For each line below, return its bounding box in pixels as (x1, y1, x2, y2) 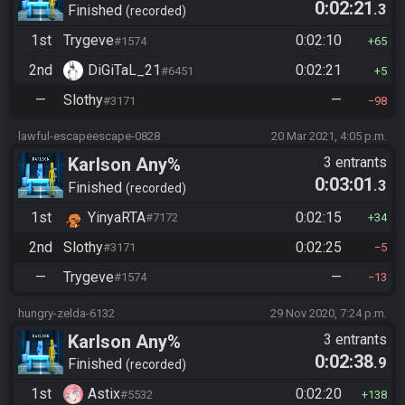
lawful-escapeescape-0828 (18, 129, 160, 143)
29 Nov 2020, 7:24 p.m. (270, 306, 387, 320)
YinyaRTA (88, 208, 146, 226)
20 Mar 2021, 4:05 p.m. (271, 129, 387, 143)
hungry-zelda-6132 (18, 306, 115, 320)
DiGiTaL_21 (88, 61, 161, 79)
